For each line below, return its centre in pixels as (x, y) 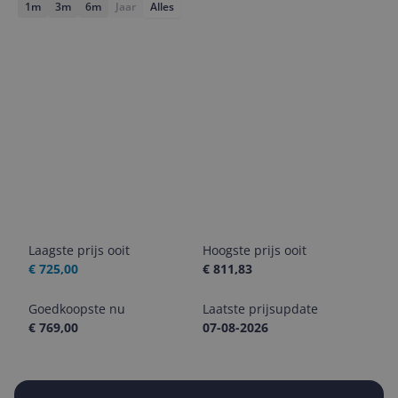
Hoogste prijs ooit (255, 250)
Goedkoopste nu (77, 309)
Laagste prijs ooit (79, 250)
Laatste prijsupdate (260, 309)
